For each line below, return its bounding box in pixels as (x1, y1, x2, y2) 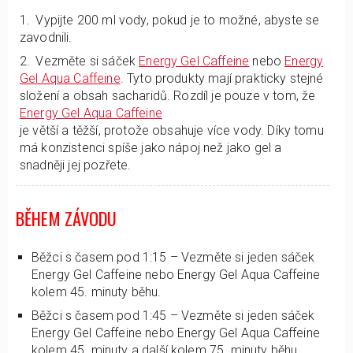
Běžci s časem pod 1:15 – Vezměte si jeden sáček (32, 250, 315, 265)
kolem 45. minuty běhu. (32, 284, 162, 299)
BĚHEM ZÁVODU (16, 205, 117, 231)
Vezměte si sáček (43, 54, 139, 69)
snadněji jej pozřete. (20, 158, 132, 173)
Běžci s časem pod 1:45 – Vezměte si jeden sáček (32, 308, 315, 323)
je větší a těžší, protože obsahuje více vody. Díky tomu (20, 123, 324, 138)
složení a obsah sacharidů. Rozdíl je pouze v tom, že (20, 88, 316, 103)
